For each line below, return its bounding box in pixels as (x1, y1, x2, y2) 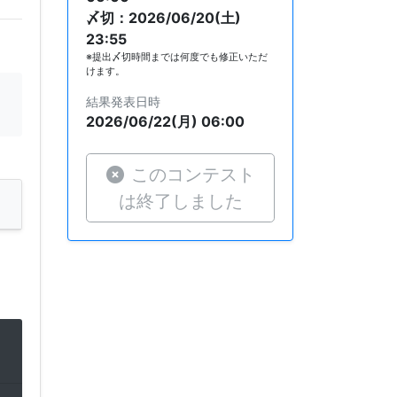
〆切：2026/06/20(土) (86, 8, 241, 27)
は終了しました (118, 190, 243, 212)
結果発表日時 (86, 93, 160, 109)
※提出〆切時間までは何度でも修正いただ (86, 50, 268, 63)
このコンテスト (130, 163, 255, 185)
